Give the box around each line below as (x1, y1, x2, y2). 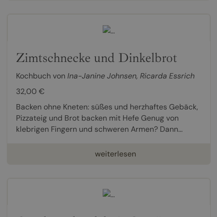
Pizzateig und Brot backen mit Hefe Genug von (15, 112, 179, 123)
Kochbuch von (15, 70, 67, 81)
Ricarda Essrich (139, 70, 195, 81)
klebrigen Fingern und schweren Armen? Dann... (15, 124, 183, 134)
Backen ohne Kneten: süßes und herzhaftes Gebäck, (15, 101, 198, 112)
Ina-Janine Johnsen (67, 70, 137, 81)
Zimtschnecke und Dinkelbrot (15, 49, 177, 66)
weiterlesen (94, 148, 136, 159)
